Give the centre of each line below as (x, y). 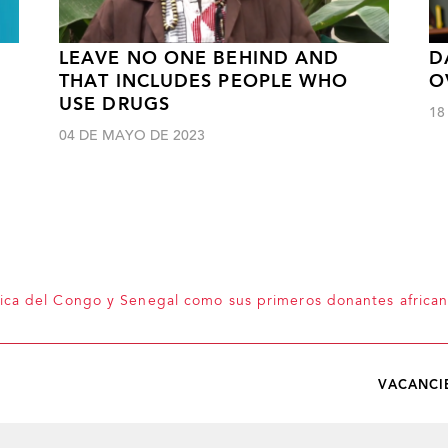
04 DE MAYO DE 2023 (132, 137)
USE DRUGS (114, 106)
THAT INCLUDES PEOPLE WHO (204, 83)
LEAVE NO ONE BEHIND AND (199, 60)
